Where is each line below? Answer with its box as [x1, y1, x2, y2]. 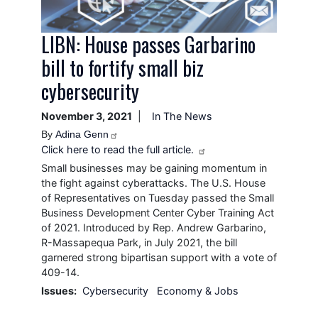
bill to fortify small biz [40, 53, 204, 82]
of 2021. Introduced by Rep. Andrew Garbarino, [40, 221, 266, 234]
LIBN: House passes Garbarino [40, 29, 256, 59]
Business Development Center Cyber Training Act [40, 206, 274, 219]
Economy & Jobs [156, 284, 238, 297]
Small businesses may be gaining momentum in [40, 161, 267, 174]
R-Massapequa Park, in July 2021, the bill [40, 236, 237, 248]
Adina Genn [55, 128, 109, 140]
